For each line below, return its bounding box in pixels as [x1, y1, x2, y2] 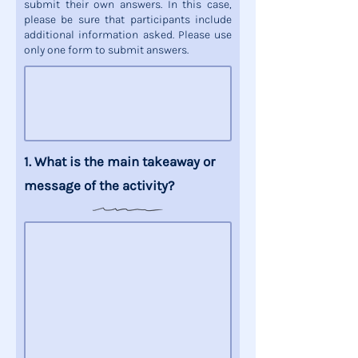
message [24, 177, 81, 193]
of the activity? [81, 177, 174, 193]
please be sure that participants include [24, 13, 232, 26]
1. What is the [24, 153, 107, 169]
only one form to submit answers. [24, 43, 189, 57]
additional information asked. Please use [24, 28, 232, 42]
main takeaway [107, 153, 200, 169]
